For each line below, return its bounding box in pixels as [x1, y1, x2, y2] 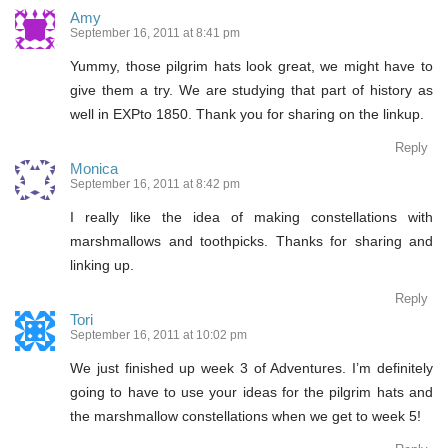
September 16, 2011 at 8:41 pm [70, 25, 240, 40]
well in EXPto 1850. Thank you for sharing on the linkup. [70, 105, 424, 122]
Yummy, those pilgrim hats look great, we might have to [70, 57, 433, 74]
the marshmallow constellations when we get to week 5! [70, 407, 421, 424]
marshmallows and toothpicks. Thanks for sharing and [70, 232, 433, 249]
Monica [70, 159, 118, 177]
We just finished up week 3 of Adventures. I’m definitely [70, 359, 433, 376]
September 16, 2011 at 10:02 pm [70, 327, 247, 342]
